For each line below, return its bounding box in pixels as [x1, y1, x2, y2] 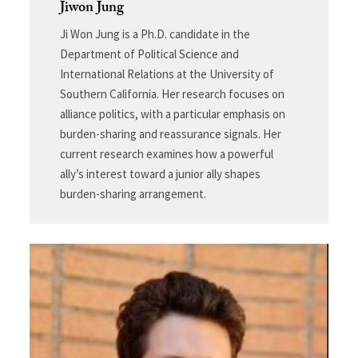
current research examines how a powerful [59, 145, 273, 161]
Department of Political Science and [59, 46, 239, 62]
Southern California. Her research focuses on [59, 86, 284, 101]
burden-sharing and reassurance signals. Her [59, 125, 281, 141]
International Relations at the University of [59, 66, 274, 82]
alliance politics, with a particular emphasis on [59, 105, 285, 121]
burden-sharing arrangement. [59, 185, 206, 201]
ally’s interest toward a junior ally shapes [59, 165, 261, 181]
